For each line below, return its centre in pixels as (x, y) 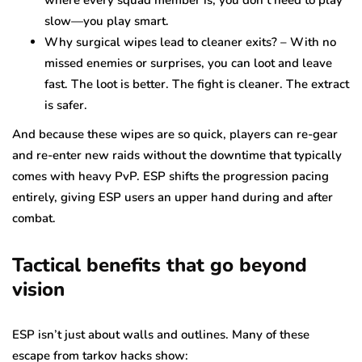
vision (38, 289)
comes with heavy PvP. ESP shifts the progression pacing (170, 176)
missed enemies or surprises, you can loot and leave (188, 63)
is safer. (66, 105)
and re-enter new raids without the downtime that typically (177, 155)
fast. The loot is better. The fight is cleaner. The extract (197, 84)
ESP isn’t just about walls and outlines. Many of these (161, 334)
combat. (34, 218)
